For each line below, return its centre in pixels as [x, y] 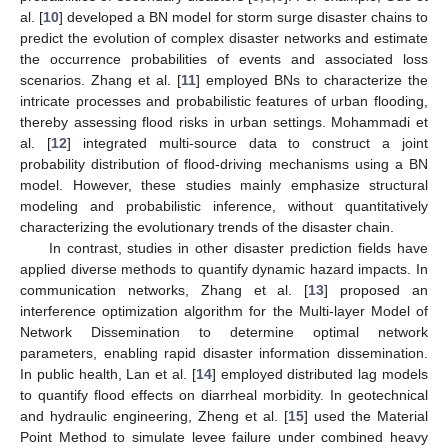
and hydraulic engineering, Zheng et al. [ [154, 416]
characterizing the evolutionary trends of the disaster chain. [207, 227]
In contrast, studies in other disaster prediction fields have [238, 248]
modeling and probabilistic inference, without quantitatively [224, 206]
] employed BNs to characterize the [312, 80]
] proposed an [376, 290]
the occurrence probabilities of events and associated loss [224, 59]
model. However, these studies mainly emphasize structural [224, 185]
